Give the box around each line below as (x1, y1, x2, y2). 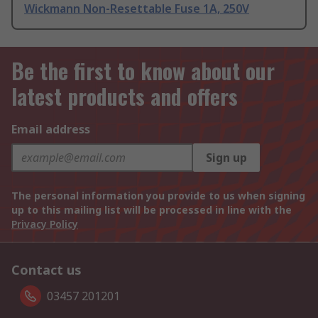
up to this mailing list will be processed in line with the (11, 203, 292, 217)
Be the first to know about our (11, 55, 275, 87)
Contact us (11, 261, 82, 279)
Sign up (206, 150, 247, 166)
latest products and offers (11, 80, 238, 113)
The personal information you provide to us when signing (11, 189, 305, 203)
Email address (11, 121, 90, 138)
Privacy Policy (11, 217, 78, 231)
